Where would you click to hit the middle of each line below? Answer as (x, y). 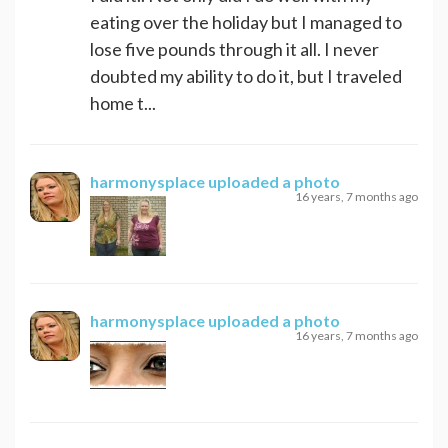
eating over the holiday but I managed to (246, 21)
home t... (123, 102)
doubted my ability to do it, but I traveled (246, 75)
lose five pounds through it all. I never (234, 48)
